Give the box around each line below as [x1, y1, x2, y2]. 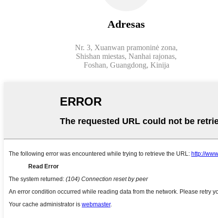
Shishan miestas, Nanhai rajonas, [76, 52, 177, 60]
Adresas [108, 18, 145, 30]
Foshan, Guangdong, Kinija [83, 60, 169, 69]
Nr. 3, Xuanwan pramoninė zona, [75, 43, 178, 52]
